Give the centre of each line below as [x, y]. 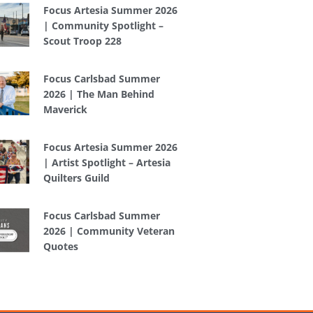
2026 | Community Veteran [109, 231]
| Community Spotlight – [103, 26]
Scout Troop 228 [82, 41]
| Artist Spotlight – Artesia [107, 163]
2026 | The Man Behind [99, 94]
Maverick [65, 110]
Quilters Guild [76, 178]
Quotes [60, 247]
